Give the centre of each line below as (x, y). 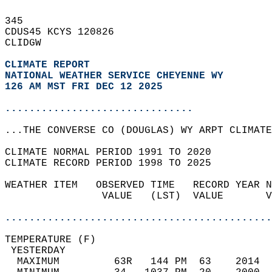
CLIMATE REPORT (50, 65)
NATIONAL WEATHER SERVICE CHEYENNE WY (114, 76)
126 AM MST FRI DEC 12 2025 (84, 87)
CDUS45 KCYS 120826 (66, 32)
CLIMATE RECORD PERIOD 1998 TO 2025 (114, 163)
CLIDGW (29, 43)
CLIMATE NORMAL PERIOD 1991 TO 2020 (114, 152)
